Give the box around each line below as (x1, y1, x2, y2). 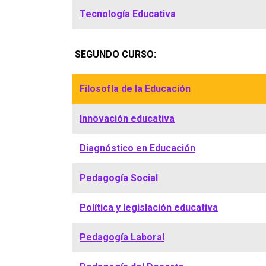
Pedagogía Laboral (80, 232, 164, 243)
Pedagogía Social (80, 172, 158, 183)
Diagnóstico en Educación (80, 142, 195, 154)
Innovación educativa (80, 113, 175, 124)
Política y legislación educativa (80, 202, 218, 213)
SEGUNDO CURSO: (75, 49, 156, 60)
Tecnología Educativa (80, 8, 176, 20)
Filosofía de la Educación (80, 83, 191, 94)
